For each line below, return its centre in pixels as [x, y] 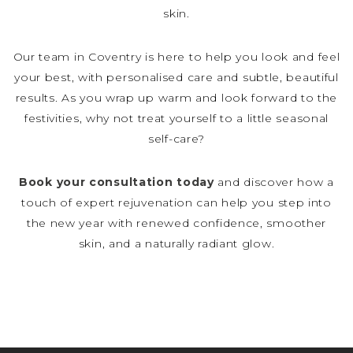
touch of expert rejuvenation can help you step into [176, 202]
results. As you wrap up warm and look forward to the [176, 97]
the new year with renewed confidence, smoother [176, 223]
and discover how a [274, 182]
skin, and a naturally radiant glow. [176, 243]
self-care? [176, 138]
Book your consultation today [117, 182]
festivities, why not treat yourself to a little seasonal [176, 118]
